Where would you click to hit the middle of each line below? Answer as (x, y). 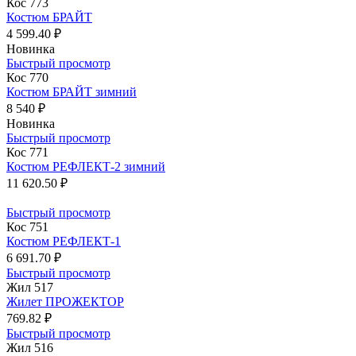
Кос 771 (27, 152)
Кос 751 (27, 226)
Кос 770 (27, 77)
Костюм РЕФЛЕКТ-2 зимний (86, 166)
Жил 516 (30, 347)
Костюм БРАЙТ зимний (72, 91)
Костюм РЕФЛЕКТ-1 (64, 241)
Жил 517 (30, 287)
